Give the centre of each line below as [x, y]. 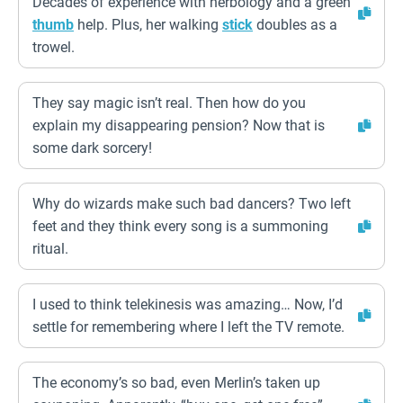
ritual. [50, 249]
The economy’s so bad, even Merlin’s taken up [176, 383]
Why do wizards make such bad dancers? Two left [192, 204]
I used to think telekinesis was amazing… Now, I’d [188, 304]
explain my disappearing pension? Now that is [179, 125]
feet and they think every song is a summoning [180, 226]
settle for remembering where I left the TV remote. [188, 327]
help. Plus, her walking [148, 25]
